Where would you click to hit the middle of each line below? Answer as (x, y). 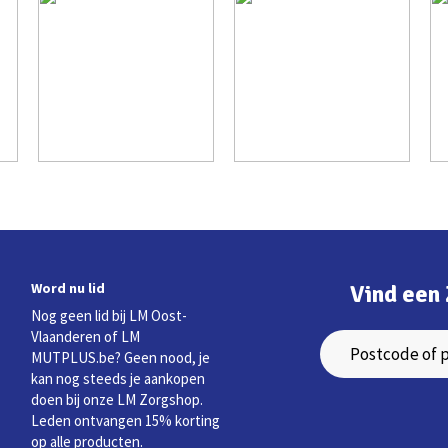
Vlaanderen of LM (86, 337)
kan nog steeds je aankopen (118, 379)
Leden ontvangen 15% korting (126, 421)
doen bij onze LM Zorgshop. (117, 400)
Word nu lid (68, 287)
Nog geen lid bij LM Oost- (109, 316)
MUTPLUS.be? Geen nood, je (121, 358)
